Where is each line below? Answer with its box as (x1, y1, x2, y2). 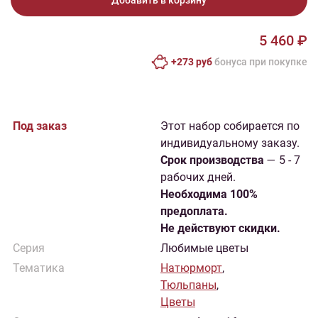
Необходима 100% (160, 187, 258, 201)
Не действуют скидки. (160, 221, 280, 235)
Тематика (13, 261, 65, 275)
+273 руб (171, 56, 212, 67)
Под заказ (13, 119, 67, 133)
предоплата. (160, 204, 228, 218)
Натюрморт (160, 261, 222, 275)
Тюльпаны (160, 278, 216, 292)
